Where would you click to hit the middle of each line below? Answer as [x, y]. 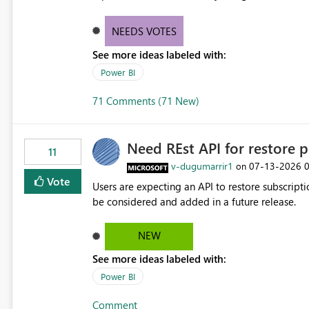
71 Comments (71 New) [146, 101]
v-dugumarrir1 [202, 166]
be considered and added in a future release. [194, 202]
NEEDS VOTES [144, 31]
